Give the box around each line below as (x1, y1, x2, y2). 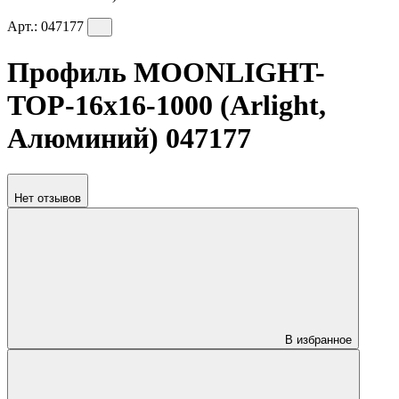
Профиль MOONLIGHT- (7, 55, 325, 88)
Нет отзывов (14, 191, 81, 206)
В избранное (285, 333, 352, 347)
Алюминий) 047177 (7, 121, 251, 154)
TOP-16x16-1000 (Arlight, (7, 88, 326, 121)
